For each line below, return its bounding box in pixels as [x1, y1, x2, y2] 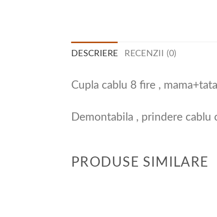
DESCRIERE [71, 49, 118, 59]
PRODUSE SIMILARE [71, 155, 209, 170]
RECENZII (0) [124, 49, 177, 59]
